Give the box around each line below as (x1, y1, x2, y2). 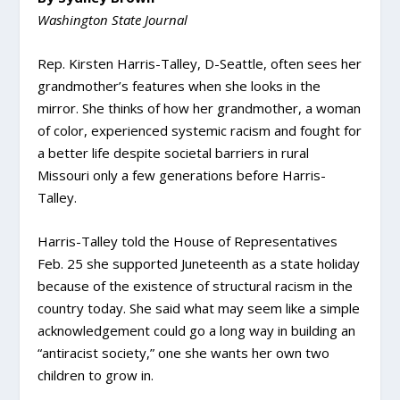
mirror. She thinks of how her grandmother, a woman (37, 99, 362, 117)
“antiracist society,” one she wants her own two (37, 344, 330, 362)
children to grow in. (37, 366, 154, 384)
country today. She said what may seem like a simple (37, 299, 361, 317)
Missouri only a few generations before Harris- (37, 166, 327, 184)
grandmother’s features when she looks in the (37, 77, 321, 95)
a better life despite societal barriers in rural (37, 144, 310, 162)
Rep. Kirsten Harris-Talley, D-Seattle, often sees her (37, 54, 362, 72)
